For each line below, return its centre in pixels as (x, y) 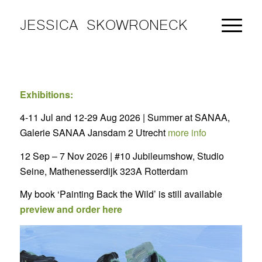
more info (187, 133)
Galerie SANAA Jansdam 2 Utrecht (94, 133)
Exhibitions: (46, 94)
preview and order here (71, 209)
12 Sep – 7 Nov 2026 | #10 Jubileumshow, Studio (122, 156)
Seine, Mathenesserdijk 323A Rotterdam (104, 171)
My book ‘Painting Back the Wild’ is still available (122, 194)
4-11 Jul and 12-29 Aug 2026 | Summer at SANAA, (125, 118)
